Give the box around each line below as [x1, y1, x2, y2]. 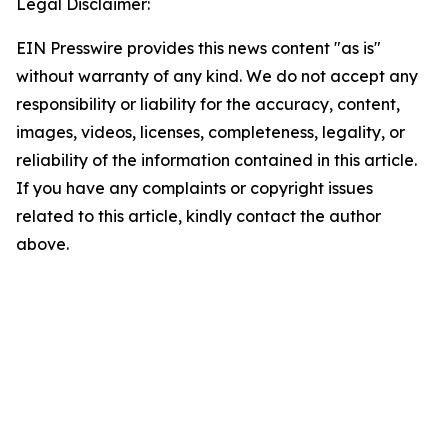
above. [16, 234, 69, 255]
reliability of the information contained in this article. [16, 150, 417, 171]
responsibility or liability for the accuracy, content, [16, 94, 400, 115]
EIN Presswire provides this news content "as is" [16, 38, 381, 59]
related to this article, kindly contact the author [16, 206, 381, 227]
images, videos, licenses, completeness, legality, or [16, 122, 405, 143]
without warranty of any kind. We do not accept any [16, 66, 418, 87]
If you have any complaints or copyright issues [16, 178, 373, 199]
